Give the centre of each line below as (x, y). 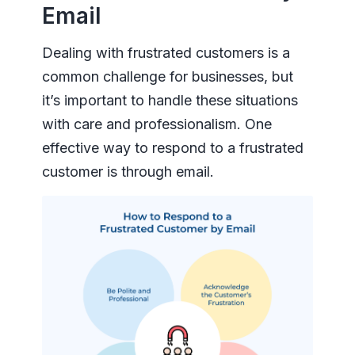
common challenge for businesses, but (167, 77)
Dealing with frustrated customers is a (166, 53)
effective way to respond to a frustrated (172, 148)
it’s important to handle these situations (170, 101)
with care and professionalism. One (157, 124)
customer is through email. (128, 172)
